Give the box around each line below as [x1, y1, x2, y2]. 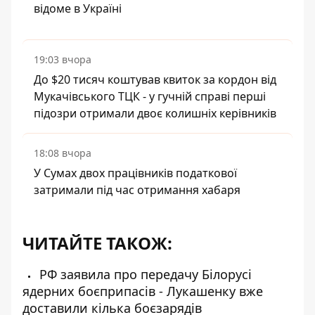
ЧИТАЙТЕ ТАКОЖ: [22, 231, 172, 255]
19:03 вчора [34, 52, 91, 66]
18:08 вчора [34, 146, 91, 160]
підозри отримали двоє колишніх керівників [34, 105, 276, 121]
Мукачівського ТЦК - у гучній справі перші [34, 88, 266, 104]
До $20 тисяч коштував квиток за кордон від [34, 71, 276, 87]
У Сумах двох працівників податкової [34, 165, 237, 181]
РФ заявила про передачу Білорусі [36, 265, 252, 283]
